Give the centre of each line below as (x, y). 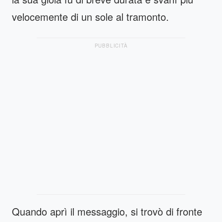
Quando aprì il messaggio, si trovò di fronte (107, 212)
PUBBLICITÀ (111, 46)
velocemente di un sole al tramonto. (90, 17)
